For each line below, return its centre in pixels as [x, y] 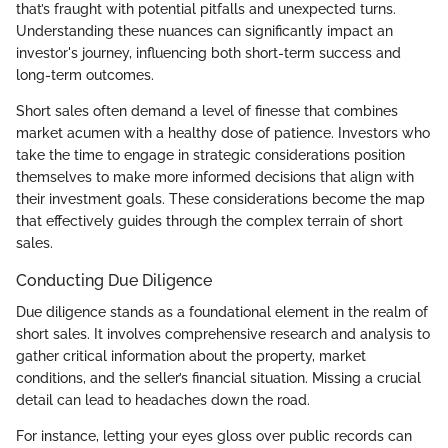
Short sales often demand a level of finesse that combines [207, 110]
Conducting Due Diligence [114, 280]
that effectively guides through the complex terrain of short [209, 220]
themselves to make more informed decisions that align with [215, 176]
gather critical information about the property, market [191, 356]
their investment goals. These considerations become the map [220, 198]
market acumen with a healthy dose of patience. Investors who [223, 132]
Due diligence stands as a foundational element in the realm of [222, 312]
